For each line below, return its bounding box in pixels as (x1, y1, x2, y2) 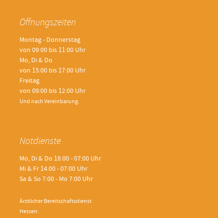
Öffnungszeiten (19, 16, 76, 31)
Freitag (19, 76, 39, 87)
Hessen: (19, 208, 39, 216)
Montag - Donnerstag (19, 35, 80, 46)
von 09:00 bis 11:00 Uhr (19, 45, 86, 56)
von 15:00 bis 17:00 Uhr (19, 66, 86, 76)
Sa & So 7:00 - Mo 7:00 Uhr (19, 174, 93, 185)
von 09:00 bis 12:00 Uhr (19, 86, 86, 97)
